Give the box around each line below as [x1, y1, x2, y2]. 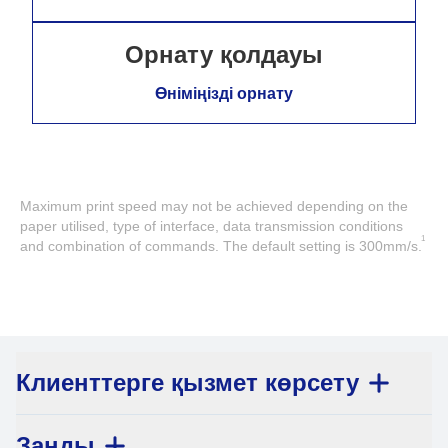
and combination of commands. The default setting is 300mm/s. [20, 238, 422, 254]
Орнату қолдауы [125, 41, 323, 68]
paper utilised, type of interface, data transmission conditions [20, 218, 403, 234]
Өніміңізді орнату [155, 85, 293, 102]
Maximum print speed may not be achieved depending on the [20, 198, 408, 214]
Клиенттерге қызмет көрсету [16, 369, 359, 396]
